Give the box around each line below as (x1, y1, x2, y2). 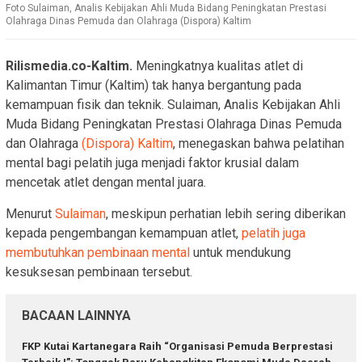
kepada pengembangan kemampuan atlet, (6, 225, 242, 242)
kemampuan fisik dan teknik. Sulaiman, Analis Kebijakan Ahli (6, 97, 340, 113)
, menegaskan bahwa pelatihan (173, 136, 344, 152)
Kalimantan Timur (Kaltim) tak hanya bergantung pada (6, 78, 301, 94)
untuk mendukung (190, 245, 291, 261)
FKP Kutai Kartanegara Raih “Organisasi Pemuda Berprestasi (22, 340, 333, 353)
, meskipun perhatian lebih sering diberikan (106, 206, 346, 222)
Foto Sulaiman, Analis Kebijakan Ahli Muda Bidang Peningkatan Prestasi (6, 2, 326, 15)
